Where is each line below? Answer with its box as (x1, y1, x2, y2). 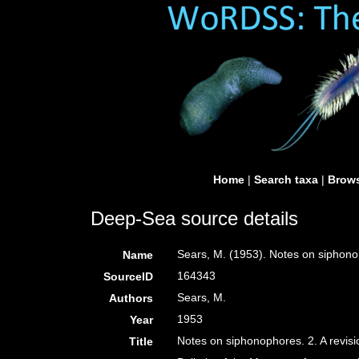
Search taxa (254, 173, 318, 186)
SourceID (103, 270, 154, 283)
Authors (109, 292, 154, 305)
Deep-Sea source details (91, 208, 298, 229)
